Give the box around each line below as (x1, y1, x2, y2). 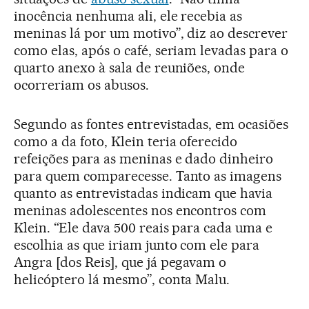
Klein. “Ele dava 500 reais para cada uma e (14, 219, 273, 236)
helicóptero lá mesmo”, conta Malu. (14, 270, 230, 288)
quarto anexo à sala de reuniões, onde (14, 59, 246, 76)
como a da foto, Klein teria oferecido (14, 132, 238, 150)
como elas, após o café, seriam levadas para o (14, 41, 289, 59)
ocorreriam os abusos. (14, 76, 149, 93)
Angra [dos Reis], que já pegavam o (14, 253, 227, 270)
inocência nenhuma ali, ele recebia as (14, 7, 243, 24)
